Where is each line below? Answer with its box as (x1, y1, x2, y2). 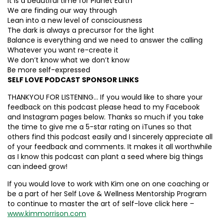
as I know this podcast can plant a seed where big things (7, 151, 203, 162)
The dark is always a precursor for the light (7, 25, 154, 35)
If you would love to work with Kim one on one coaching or (7, 178, 209, 189)
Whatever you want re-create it (7, 45, 118, 55)
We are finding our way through (7, 5, 117, 15)
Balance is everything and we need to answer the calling (7, 35, 203, 45)
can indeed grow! (7, 161, 67, 171)
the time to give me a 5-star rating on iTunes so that (7, 121, 192, 132)
